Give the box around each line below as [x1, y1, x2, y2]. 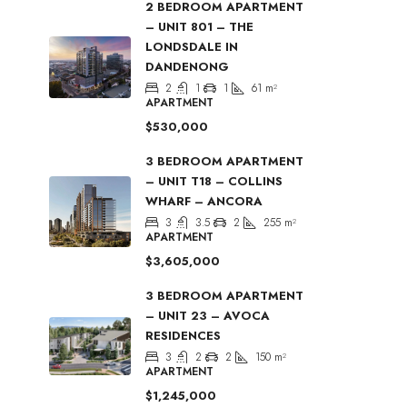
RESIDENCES [145, 327, 221, 344]
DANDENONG [145, 58, 229, 75]
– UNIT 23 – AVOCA [145, 307, 270, 324]
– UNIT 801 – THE [145, 18, 253, 35]
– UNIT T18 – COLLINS [145, 173, 283, 190]
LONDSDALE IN [145, 38, 238, 55]
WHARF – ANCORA [145, 193, 263, 210]
